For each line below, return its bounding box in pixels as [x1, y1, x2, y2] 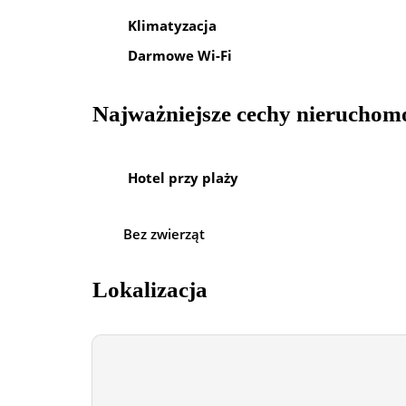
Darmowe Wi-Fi [128, 46, 232, 65]
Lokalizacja [92, 277, 208, 303]
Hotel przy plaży [128, 168, 238, 187]
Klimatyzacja [128, 15, 217, 34]
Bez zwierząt [123, 225, 205, 244]
